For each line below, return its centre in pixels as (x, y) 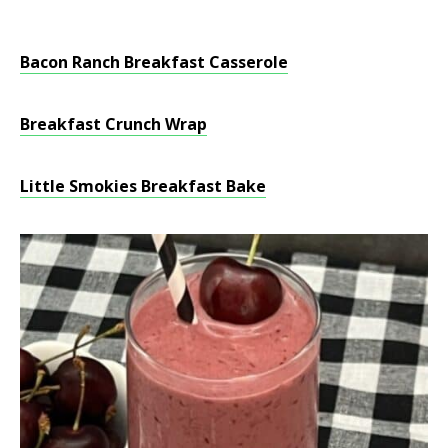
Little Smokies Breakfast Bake (143, 185)
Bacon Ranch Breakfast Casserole (154, 61)
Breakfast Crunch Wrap (113, 123)
